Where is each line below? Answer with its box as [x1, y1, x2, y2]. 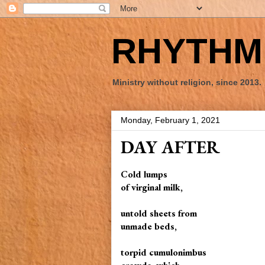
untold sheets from [121, 207, 199, 219]
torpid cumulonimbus [121, 246, 209, 258]
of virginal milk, [121, 181, 185, 193]
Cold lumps [121, 168, 170, 180]
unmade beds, [121, 220, 177, 232]
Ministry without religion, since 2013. [112, 77, 261, 87]
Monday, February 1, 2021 [121, 115, 220, 125]
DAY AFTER [121, 135, 220, 159]
